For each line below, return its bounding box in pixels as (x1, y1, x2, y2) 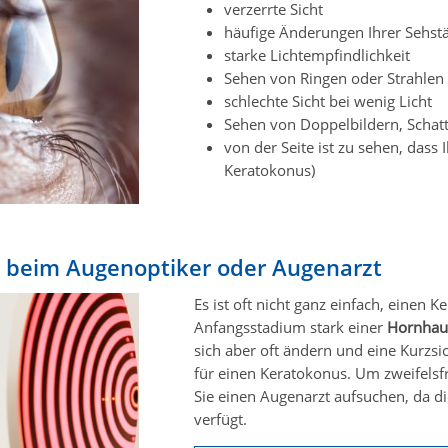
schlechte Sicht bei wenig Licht (224, 90, 432, 111)
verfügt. (194, 408, 247, 429)
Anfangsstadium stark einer (194, 316, 387, 337)
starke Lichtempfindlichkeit (224, 44, 410, 65)
